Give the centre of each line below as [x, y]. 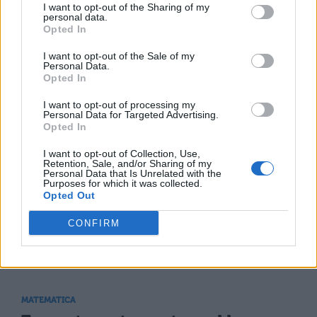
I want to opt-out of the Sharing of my [126, 7]
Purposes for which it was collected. [123, 183]
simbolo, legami [180, 49]
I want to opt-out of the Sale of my [119, 56]
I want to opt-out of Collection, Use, [122, 154]
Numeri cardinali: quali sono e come [150, 237]
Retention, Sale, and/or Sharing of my [127, 163]
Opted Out [69, 195]
